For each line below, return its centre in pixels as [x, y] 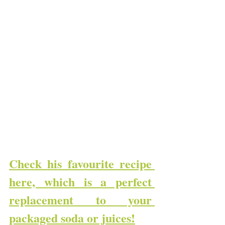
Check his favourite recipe [80, 164]
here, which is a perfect [80, 182]
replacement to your [80, 200]
